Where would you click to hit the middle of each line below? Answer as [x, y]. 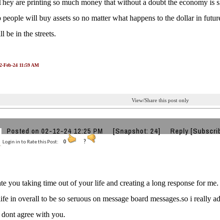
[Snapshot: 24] [137, 131]
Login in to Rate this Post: [33, 142]
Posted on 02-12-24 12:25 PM [60, 131]
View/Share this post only [160, 100]
